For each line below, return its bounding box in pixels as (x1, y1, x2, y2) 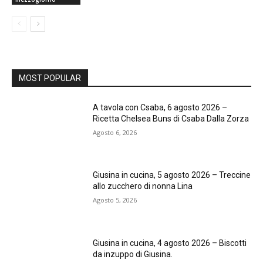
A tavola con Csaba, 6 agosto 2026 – (93, 102, 228, 112)
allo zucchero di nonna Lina (93, 181, 193, 191)
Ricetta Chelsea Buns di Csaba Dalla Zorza (93, 113, 249, 123)
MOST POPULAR (19, 73, 81, 83)
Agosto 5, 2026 (93, 195, 137, 205)
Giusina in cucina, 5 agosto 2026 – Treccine (93, 170, 251, 180)
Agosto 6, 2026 (93, 127, 137, 137)
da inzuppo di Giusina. (93, 249, 173, 259)
